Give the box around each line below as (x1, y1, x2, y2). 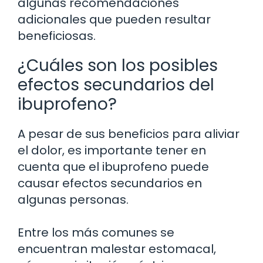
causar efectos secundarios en (18, 174, 202, 191)
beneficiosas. (18, 27, 96, 44)
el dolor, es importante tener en (18, 141, 206, 159)
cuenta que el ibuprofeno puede (18, 158, 209, 175)
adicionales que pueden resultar (18, 11, 211, 28)
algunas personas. (18, 191, 129, 208)
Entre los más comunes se (18, 224, 174, 241)
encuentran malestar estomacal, (18, 240, 216, 257)
